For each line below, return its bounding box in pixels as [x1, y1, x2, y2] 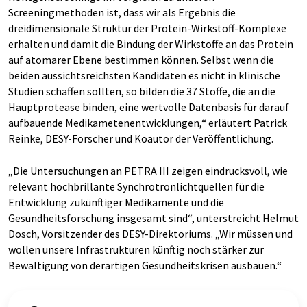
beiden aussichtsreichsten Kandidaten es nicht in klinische [8, 68, 280, 82]
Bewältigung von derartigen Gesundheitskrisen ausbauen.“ [8, 258, 282, 272]
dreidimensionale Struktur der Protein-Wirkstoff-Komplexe [8, 21, 286, 35]
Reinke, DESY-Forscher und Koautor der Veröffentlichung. [8, 131, 273, 145]
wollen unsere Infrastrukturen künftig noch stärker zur [8, 242, 264, 256]
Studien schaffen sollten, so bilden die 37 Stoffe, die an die [8, 84, 275, 98]
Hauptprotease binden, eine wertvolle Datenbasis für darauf [8, 99, 289, 114]
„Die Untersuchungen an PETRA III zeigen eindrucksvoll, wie [8, 163, 288, 177]
